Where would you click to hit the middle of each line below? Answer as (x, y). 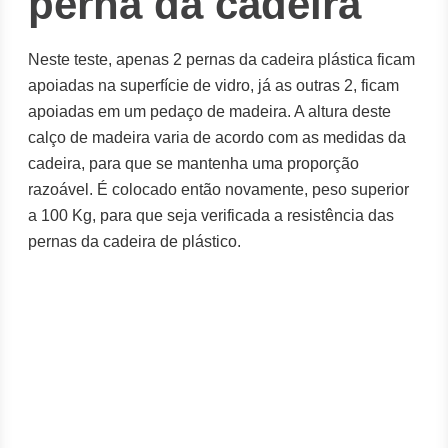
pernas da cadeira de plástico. (135, 241)
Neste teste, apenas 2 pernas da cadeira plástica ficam (222, 59)
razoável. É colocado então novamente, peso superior (219, 189)
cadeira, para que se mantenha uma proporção (194, 163)
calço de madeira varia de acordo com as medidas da (217, 137)
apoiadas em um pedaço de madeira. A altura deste (210, 111)
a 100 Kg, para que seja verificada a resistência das (211, 215)
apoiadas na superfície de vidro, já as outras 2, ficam (214, 85)
